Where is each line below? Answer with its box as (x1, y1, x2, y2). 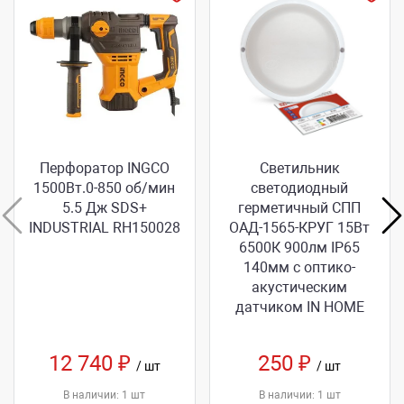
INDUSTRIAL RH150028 (28, 219, 180, 237)
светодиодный (251, 179, 349, 197)
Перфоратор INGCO (39, 160, 170, 178)
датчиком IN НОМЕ (234, 298, 364, 317)
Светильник (259, 160, 340, 178)
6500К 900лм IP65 (239, 239, 361, 257)
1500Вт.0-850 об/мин (33, 179, 176, 197)
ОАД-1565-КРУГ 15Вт (229, 219, 371, 237)
